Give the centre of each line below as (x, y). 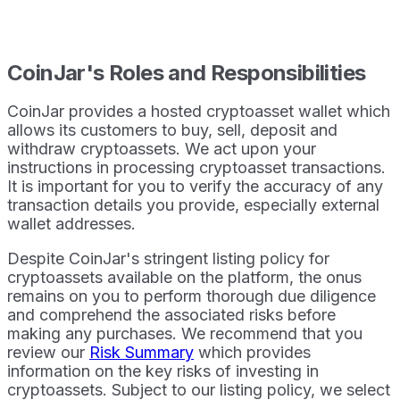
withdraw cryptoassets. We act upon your (162, 148)
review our (48, 352)
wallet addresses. (71, 223)
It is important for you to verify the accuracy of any (195, 186)
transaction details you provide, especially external (193, 204)
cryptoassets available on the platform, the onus (184, 277)
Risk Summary (142, 352)
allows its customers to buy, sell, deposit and (172, 129)
